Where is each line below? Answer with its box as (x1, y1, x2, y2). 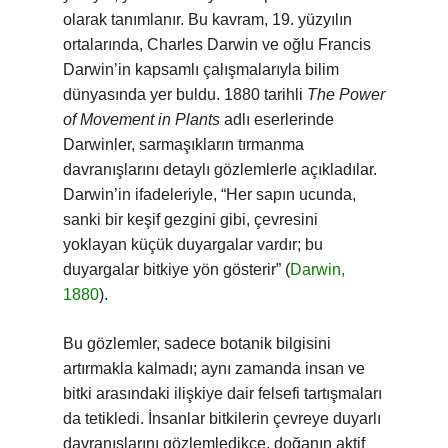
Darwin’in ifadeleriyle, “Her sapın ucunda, (63, 186, 356, 203)
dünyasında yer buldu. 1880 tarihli (63, 86, 307, 103)
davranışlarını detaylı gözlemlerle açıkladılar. (63, 161, 377, 178)
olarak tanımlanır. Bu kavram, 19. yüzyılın (63, 11, 352, 28)
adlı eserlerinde (220, 111, 334, 128)
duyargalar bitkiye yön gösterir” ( (63, 261, 290, 278)
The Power (307, 86, 385, 103)
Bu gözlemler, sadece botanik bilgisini (63, 335, 331, 352)
